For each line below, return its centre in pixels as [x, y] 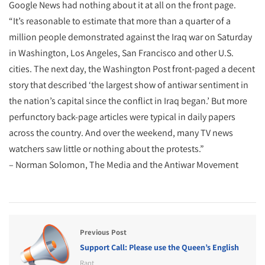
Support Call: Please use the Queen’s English [159, 247]
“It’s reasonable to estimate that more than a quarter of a [120, 21]
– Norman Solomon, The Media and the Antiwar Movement [124, 165]
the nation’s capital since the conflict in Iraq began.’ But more [128, 101]
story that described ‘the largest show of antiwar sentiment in [129, 85]
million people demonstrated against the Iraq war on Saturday [130, 37]
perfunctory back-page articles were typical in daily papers [122, 117]
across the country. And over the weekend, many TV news [121, 133]
